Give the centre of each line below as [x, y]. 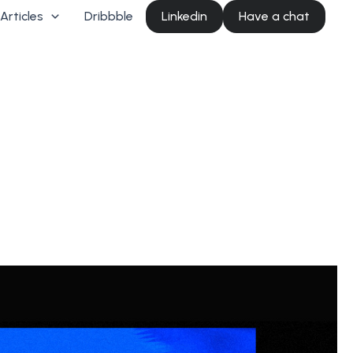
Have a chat [274, 16]
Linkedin [184, 16]
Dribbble [109, 16]
